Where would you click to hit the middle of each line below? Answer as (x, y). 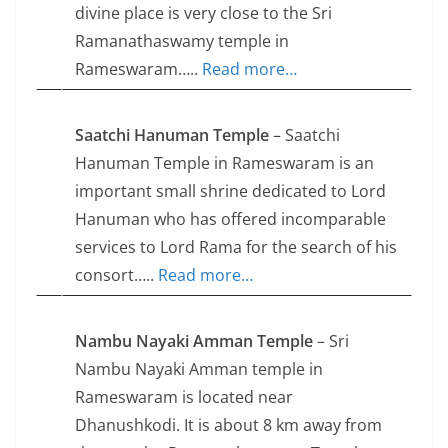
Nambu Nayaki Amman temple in (199, 369)
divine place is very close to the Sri (203, 13)
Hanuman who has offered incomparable (230, 219)
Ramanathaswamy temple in (182, 41)
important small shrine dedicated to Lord (230, 191)
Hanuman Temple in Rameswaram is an (224, 163)
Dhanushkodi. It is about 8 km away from (228, 425)
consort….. (116, 275)
